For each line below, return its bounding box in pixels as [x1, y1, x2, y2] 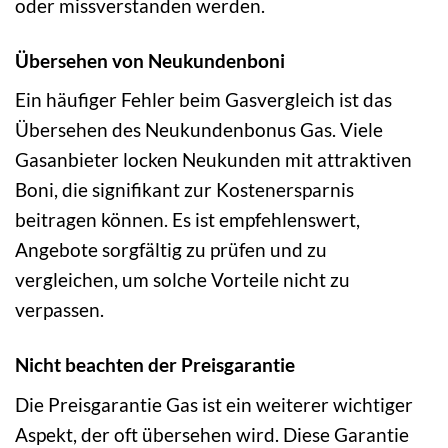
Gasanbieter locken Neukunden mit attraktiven [15, 148, 412, 172]
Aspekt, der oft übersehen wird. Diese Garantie [15, 422, 409, 446]
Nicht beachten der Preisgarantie [15, 353, 295, 377]
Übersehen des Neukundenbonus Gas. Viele [15, 118, 383, 142]
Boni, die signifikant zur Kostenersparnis [15, 178, 354, 202]
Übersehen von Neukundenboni [15, 48, 285, 72]
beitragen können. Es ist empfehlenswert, [15, 208, 360, 232]
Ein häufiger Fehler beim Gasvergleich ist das [15, 88, 392, 112]
